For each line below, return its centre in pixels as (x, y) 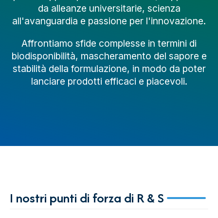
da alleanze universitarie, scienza (109, 9)
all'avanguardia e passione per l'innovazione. (109, 21)
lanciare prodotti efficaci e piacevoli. (109, 82)
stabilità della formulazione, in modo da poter (109, 69)
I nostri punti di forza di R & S (87, 198)
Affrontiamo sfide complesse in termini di (109, 44)
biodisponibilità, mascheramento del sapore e (109, 56)
